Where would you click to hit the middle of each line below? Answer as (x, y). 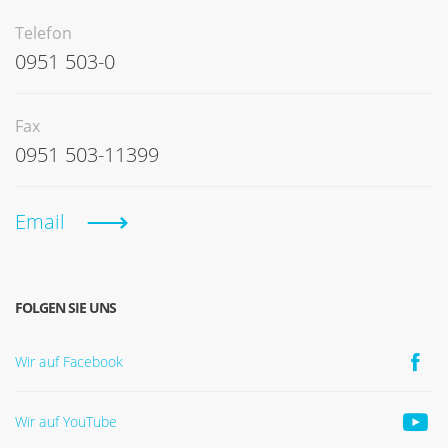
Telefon (43, 32)
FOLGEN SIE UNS (65, 307)
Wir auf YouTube (66, 421)
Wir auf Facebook (69, 361)
